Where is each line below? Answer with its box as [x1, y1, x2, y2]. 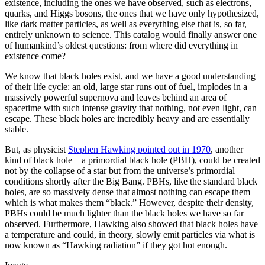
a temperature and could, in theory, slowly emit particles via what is [5, 229, 255, 240]
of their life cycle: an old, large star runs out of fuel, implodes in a [5, 81, 247, 92]
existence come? [5, 50, 66, 61]
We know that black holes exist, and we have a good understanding [5, 70, 256, 81]
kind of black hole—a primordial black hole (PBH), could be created [5, 154, 260, 165]
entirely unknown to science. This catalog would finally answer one [5, 29, 257, 40]
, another [211, 144, 243, 154]
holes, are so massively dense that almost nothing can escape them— [5, 186, 260, 197]
